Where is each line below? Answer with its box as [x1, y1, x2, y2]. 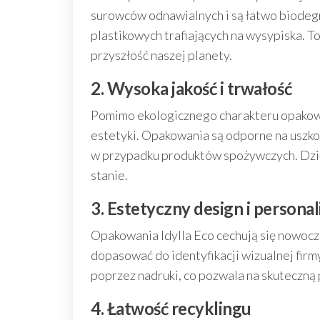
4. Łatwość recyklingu [91, 298, 251, 319]
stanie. [91, 167, 128, 183]
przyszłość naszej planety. [91, 47, 232, 63]
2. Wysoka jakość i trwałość [91, 78, 292, 99]
